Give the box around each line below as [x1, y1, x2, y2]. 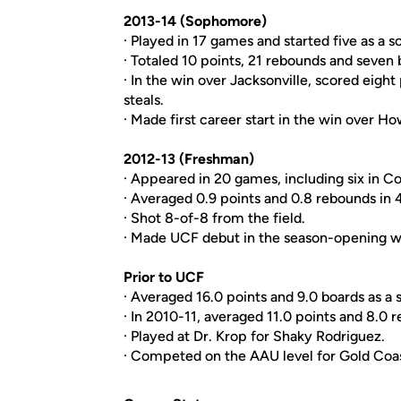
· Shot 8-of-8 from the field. [124, 209, 305, 226]
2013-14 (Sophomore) [124, 13, 267, 30]
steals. [124, 91, 164, 108]
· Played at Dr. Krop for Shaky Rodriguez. [124, 328, 385, 345]
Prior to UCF [124, 269, 204, 286]
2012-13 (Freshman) [124, 150, 254, 167]
